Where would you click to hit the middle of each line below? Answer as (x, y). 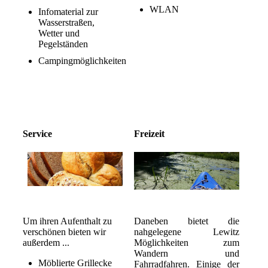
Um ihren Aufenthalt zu (67, 221)
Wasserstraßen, (66, 23)
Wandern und (186, 254)
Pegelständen (63, 44)
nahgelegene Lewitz (186, 232)
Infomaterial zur (68, 12)
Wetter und (59, 33)
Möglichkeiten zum (186, 243)
